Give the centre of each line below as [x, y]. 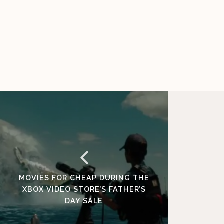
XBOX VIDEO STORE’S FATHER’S [84, 189]
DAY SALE [84, 200]
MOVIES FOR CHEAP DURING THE [84, 177]
